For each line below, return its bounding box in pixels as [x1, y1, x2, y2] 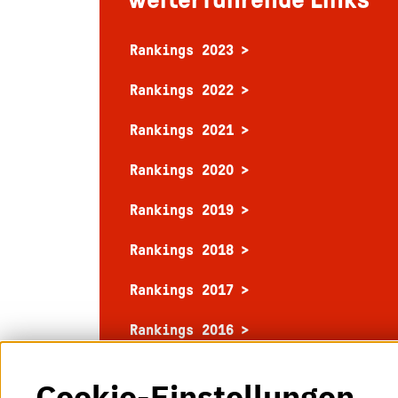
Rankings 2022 [130, 82, 234, 99]
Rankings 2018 [130, 242, 234, 259]
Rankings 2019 [130, 202, 234, 219]
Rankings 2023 [130, 42, 234, 59]
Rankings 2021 [130, 122, 234, 139]
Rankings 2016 [130, 322, 234, 338]
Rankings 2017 [130, 282, 234, 298]
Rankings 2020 [130, 162, 234, 179]
